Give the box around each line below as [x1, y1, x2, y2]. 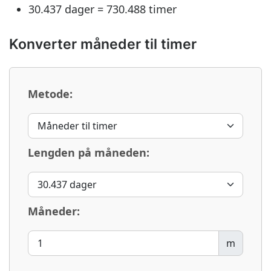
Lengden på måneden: [28, 145, 149, 160]
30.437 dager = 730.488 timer [28, 2, 177, 16]
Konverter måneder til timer [9, 36, 197, 52]
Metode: [28, 87, 73, 101]
